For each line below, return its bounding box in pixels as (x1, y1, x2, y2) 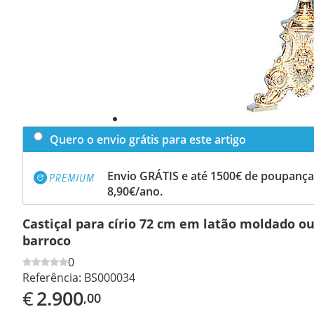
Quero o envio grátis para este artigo (50, 131, 246, 147)
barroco (22, 231, 71, 249)
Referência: (22, 269, 81, 285)
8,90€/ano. (107, 183, 163, 199)
